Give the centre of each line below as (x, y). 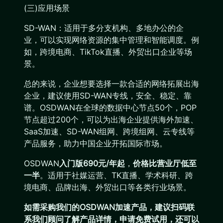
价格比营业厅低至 (165, 163)
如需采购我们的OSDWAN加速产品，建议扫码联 (109, 207)
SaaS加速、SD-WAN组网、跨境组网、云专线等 (109, 131)
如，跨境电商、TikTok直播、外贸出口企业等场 (108, 52)
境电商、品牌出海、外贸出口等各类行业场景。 (108, 187)
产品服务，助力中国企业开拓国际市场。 (96, 143)
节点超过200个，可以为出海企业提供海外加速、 (111, 119)
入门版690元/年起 (92, 163)
